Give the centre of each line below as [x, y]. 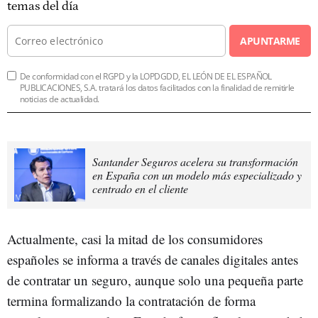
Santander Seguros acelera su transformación [195, 161]
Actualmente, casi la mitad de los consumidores [135, 238]
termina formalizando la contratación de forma [131, 300]
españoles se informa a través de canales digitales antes [153, 259]
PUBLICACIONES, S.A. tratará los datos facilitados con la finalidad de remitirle [157, 87]
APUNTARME [270, 40]
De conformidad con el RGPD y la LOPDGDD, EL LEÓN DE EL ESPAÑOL [146, 76]
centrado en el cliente [140, 188]
